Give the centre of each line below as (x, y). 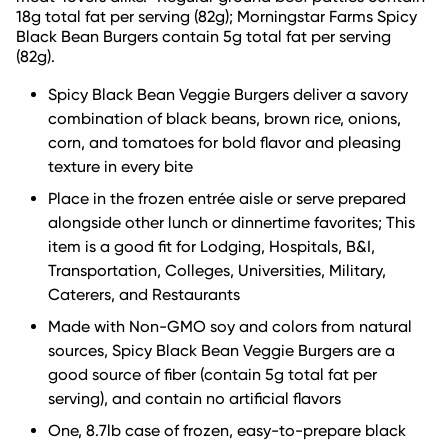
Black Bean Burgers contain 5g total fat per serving (203, 36)
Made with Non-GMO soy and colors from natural (230, 326)
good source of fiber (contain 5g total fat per (212, 374)
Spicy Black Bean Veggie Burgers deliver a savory (228, 94)
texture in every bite (120, 166)
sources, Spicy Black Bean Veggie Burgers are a (221, 350)
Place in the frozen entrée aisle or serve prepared (227, 198)
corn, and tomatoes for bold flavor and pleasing (224, 142)
